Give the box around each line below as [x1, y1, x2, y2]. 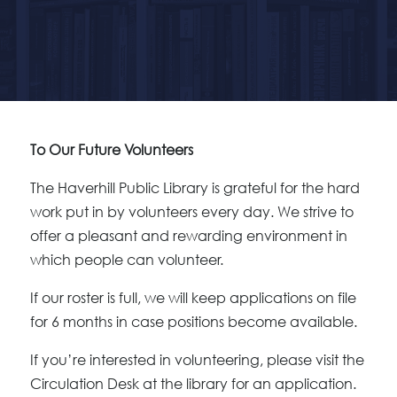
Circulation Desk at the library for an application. [29, 375, 356, 393]
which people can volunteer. [29, 251, 223, 269]
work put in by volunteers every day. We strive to [29, 203, 354, 221]
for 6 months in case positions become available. [29, 313, 357, 331]
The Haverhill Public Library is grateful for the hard [29, 179, 360, 197]
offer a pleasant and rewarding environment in [29, 227, 347, 245]
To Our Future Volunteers [29, 141, 193, 159]
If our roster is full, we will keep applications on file [29, 289, 356, 307]
